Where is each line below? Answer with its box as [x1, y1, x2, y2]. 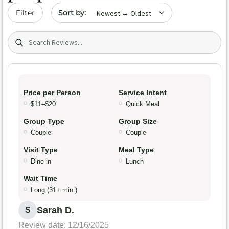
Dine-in [31, 157, 51, 165]
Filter [16, 8, 35, 18]
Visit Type [24, 145, 58, 154]
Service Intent [119, 88, 167, 97]
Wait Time [24, 174, 57, 182]
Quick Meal [126, 100, 159, 108]
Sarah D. [37, 204, 74, 215]
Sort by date [51, 3, 101, 13]
